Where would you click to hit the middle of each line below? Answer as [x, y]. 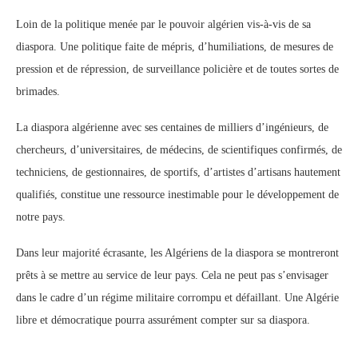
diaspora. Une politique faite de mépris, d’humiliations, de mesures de [175, 47]
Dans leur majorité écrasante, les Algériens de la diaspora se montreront [177, 253]
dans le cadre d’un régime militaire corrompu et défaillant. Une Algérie [177, 298]
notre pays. [41, 217]
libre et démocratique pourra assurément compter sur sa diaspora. [163, 320]
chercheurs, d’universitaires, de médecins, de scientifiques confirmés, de [179, 150]
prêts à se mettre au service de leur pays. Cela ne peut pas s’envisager [172, 275]
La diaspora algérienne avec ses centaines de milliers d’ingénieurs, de [172, 127]
